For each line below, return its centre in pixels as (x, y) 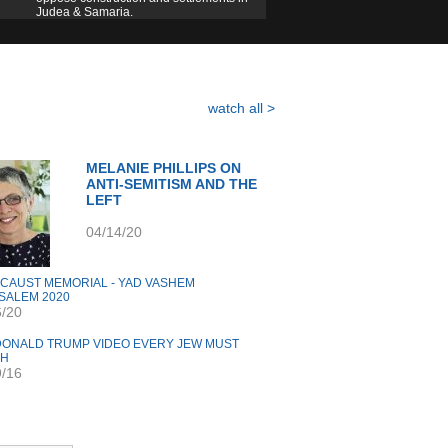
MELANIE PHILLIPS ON (163, 168)
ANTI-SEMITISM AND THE (171, 184)
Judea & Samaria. (84, 12)
